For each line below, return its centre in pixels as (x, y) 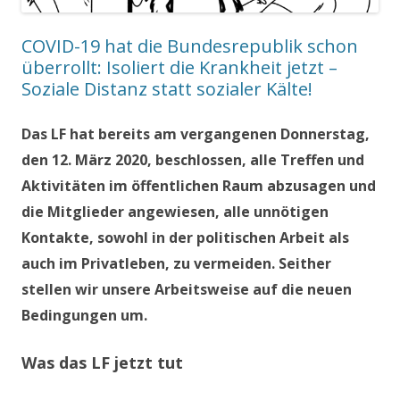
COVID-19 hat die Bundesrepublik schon (190, 46)
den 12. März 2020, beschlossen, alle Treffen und (193, 159)
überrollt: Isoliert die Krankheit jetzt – (179, 67)
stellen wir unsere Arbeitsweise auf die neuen (187, 289)
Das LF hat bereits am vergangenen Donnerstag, (196, 133)
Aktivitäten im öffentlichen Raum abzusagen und (199, 185)
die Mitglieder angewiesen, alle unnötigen (175, 211)
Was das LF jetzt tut (102, 362)
